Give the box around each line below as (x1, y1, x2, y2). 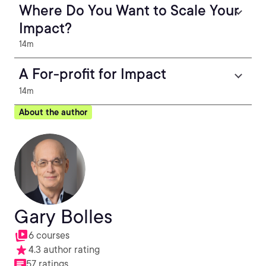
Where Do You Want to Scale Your (19, 2, 239, 19)
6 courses (28, 230, 69, 241)
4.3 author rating (28, 244, 100, 255)
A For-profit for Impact (19, 65, 166, 83)
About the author (19, 107, 87, 117)
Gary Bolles (14, 205, 113, 228)
